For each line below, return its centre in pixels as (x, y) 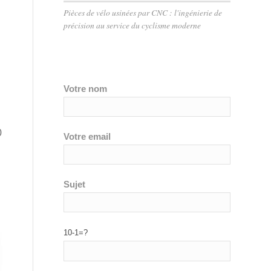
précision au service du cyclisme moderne (132, 25)
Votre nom (86, 89)
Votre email (87, 136)
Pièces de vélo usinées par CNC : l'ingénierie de (143, 12)
